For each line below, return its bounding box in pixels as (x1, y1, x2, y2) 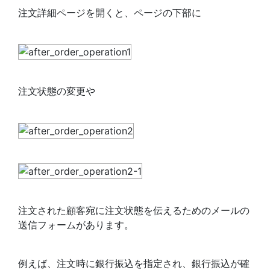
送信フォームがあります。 (18, 218, 134, 231)
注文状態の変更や (18, 85, 95, 98)
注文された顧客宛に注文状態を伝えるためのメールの (18, 204, 250, 216)
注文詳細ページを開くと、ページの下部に (18, 6, 201, 19)
